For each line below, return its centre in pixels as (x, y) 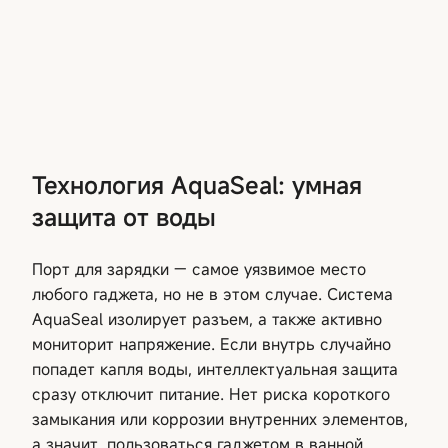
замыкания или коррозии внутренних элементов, (220, 418)
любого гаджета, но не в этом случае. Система (212, 293)
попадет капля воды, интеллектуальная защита (215, 368)
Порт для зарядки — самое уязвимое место (199, 268)
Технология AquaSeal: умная (197, 184)
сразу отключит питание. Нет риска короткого (211, 393)
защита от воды (124, 216)
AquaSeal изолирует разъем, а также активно (207, 318)
